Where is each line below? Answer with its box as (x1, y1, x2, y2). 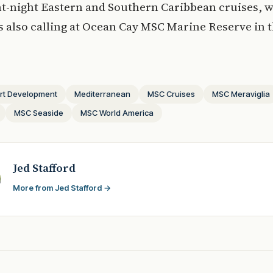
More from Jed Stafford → (13, 183, 111, 193)
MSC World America (80, 108, 154, 118)
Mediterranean (74, 89, 130, 99)
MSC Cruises (147, 89, 195, 99)
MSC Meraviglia (212, 89, 270, 99)
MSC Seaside (14, 108, 63, 118)
